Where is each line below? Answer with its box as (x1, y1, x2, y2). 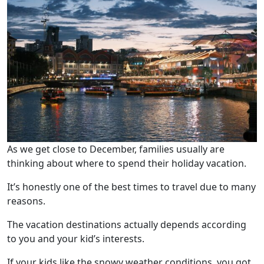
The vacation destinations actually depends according (7, 218, 246, 231)
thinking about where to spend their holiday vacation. (7, 157, 246, 170)
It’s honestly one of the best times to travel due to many (7, 180, 256, 193)
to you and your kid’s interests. (7, 232, 144, 245)
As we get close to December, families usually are (7, 143, 225, 156)
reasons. (7, 194, 45, 207)
